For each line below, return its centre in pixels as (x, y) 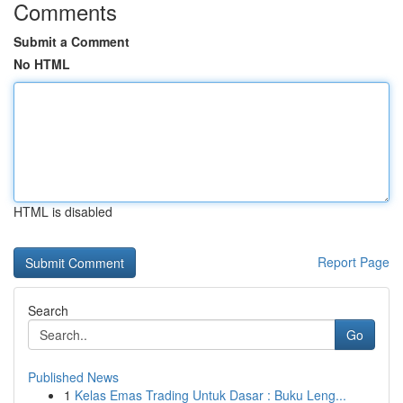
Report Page (354, 262)
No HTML (42, 64)
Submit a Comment (72, 41)
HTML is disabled (63, 211)
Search (48, 310)
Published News (73, 377)
